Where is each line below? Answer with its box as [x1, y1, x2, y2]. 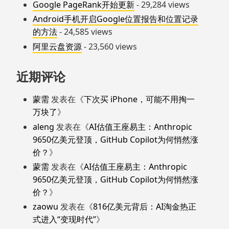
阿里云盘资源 [33, 40, 82, 52]
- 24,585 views [57, 26, 112, 38]
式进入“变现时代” [33, 213, 96, 225]
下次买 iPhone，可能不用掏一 [84, 94, 195, 105]
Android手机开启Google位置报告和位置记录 [33, 13, 198, 25]
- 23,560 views [82, 40, 137, 52]
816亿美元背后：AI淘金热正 [93, 200, 196, 212]
